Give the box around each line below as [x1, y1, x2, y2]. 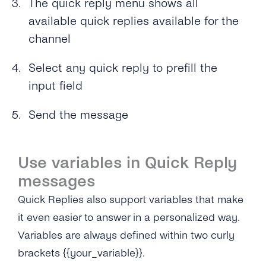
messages [18, 172, 95, 190]
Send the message [28, 108, 129, 121]
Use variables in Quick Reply [18, 153, 237, 172]
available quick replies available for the [28, 14, 239, 27]
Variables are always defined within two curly [18, 229, 235, 241]
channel [28, 32, 71, 45]
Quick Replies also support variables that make [18, 193, 243, 205]
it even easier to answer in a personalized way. [18, 211, 239, 223]
